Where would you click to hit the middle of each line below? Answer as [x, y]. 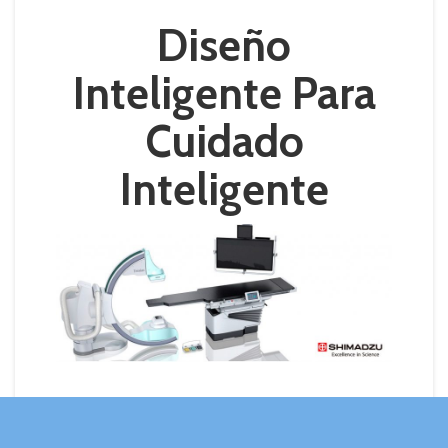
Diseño [224, 45]
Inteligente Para [224, 93]
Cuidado [224, 141]
